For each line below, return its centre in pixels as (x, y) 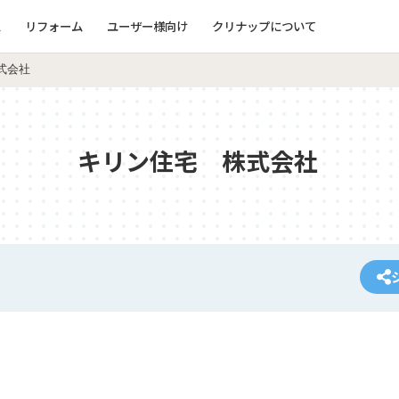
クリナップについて (264, 25)
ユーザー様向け (147, 25)
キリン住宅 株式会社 (197, 161)
